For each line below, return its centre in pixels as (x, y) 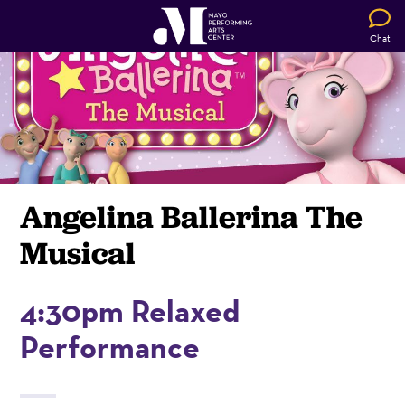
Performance (110, 346)
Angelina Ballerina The (192, 216)
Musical (78, 252)
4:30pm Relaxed (130, 310)
